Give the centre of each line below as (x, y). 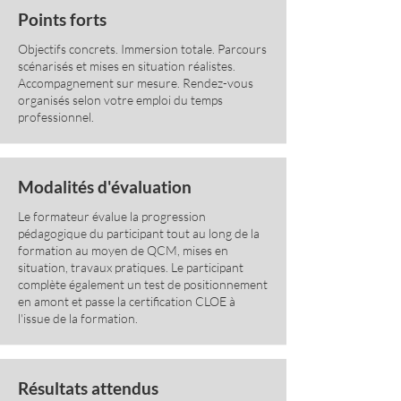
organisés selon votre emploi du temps (120, 100)
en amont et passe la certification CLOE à (127, 301)
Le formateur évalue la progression (112, 216)
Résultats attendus (88, 388)
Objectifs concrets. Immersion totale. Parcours (142, 49)
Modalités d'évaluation (105, 187)
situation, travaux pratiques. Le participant (131, 267)
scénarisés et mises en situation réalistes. (127, 66)
